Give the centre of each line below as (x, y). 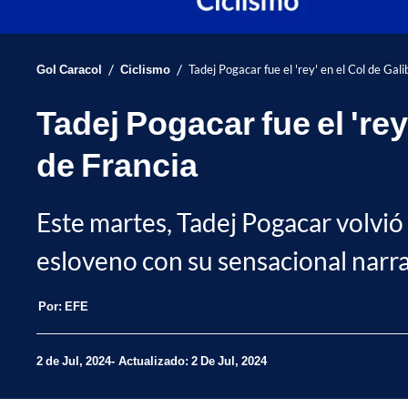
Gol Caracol (69, 69)
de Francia (117, 163)
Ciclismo (145, 69)
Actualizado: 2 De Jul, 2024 (193, 361)
